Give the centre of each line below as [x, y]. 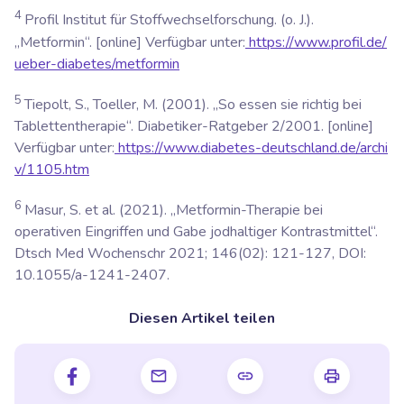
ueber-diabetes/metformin [97, 64]
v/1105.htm [52, 169]
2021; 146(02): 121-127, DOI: [267, 254]
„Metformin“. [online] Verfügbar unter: [130, 42]
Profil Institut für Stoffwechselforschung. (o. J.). [169, 20]
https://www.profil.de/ [316, 42]
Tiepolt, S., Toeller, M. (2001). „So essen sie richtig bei [193, 104]
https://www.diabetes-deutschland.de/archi [251, 147]
